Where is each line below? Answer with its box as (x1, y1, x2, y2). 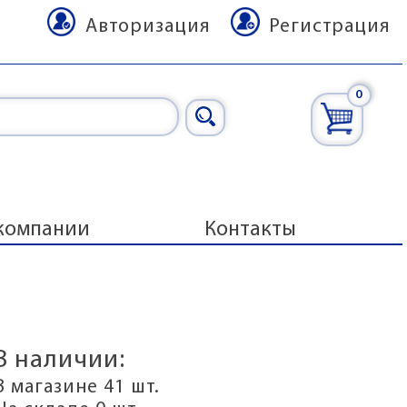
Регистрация (269, 16, 391, 36)
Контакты (203, 219, 296, 242)
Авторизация (84, 16, 211, 36)
